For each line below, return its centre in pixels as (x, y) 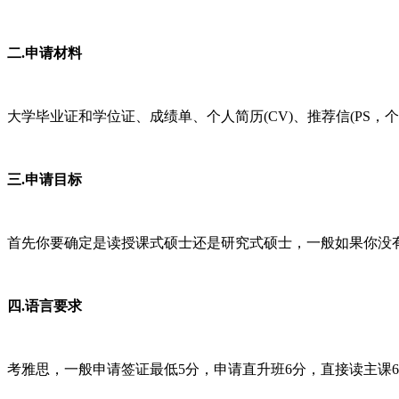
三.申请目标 (45, 179)
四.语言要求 (45, 305)
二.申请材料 (45, 53)
